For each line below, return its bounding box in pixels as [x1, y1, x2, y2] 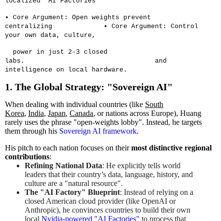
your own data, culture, [5, 31, 96, 39]
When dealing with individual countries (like [5, 100, 145, 109]
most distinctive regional [131, 144, 212, 152]
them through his [5, 127, 59, 136]
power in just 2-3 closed [13, 48, 108, 56]
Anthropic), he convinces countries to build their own [24, 206, 190, 215]
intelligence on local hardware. [5, 66, 127, 74]
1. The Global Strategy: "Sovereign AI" [5, 81, 173, 92]
